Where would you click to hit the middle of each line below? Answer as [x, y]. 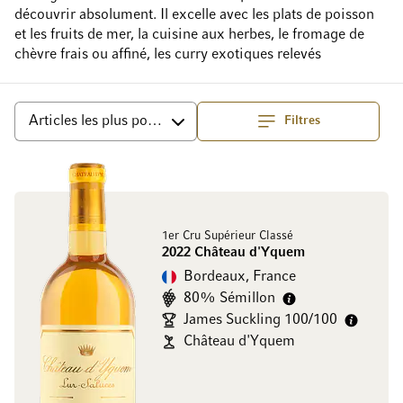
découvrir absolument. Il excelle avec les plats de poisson [194, 15]
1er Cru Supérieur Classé [228, 236]
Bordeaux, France [240, 277]
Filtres [302, 121]
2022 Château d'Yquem [233, 253]
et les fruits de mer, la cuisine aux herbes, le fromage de [189, 35]
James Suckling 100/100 [260, 320]
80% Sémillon [229, 299]
